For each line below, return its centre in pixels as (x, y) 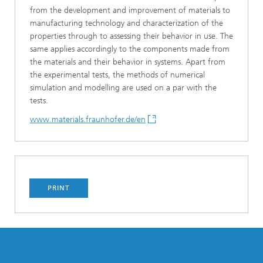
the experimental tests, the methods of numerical (117, 75)
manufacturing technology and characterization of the (127, 23)
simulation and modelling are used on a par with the (123, 88)
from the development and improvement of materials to (130, 10)
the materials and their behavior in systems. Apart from (128, 62)
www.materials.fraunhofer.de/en (88, 119)
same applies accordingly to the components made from (130, 49)
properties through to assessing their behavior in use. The (131, 36)
